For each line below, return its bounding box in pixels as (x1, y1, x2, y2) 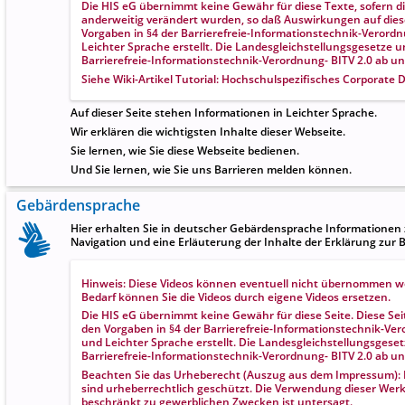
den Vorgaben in (80, 321, 166, 336)
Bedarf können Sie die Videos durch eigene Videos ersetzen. (80, 288, 391, 304)
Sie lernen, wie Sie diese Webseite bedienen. (71, 143, 299, 158)
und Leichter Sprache (80, 334, 196, 350)
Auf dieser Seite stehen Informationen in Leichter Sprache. (71, 105, 377, 120)
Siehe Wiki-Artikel (80, 71, 175, 86)
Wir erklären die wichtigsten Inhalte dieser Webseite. (71, 124, 345, 139)
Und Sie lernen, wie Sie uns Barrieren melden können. (71, 161, 352, 176)
